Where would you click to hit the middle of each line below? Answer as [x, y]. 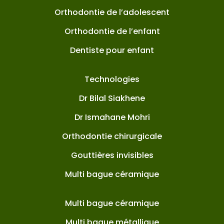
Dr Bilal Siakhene [112, 98]
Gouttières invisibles [112, 155]
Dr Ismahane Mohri [112, 117]
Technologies [112, 79]
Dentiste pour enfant [112, 50]
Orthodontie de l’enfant [112, 31]
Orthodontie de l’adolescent [112, 12]
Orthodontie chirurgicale [112, 136]
